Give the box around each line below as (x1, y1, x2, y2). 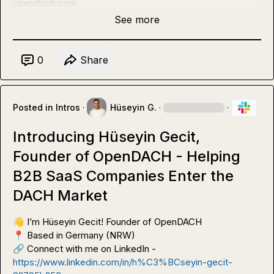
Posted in (13, 102, 56, 113)
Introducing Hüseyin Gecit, (13, 127, 200, 146)
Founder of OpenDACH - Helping (13, 147, 240, 165)
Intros (56, 102, 80, 113)
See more (114, 13, 160, 26)
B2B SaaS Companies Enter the (13, 166, 234, 185)
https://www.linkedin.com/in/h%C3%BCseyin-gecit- (13, 256, 232, 268)
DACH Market (13, 186, 108, 204)
